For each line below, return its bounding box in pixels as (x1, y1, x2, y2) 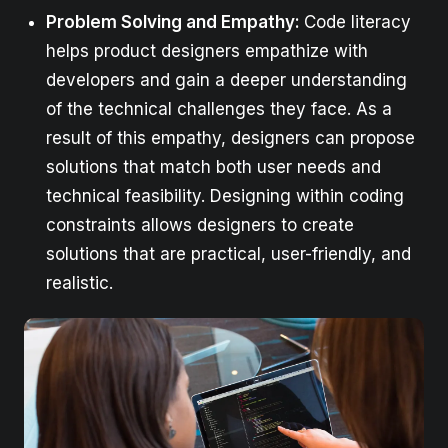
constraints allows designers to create (46, 215, 354, 236)
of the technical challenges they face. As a (46, 99, 392, 120)
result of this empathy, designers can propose (46, 128, 415, 149)
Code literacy (304, 12, 411, 33)
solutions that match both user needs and (46, 157, 381, 178)
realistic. (46, 273, 113, 294)
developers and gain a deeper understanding (46, 70, 407, 91)
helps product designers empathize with (46, 41, 368, 62)
